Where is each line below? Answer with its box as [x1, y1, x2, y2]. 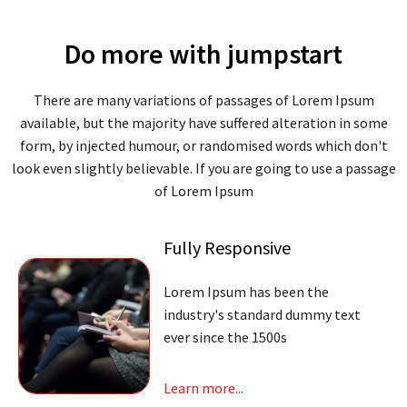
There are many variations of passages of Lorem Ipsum [33, 91, 374, 109]
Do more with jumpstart [65, 36, 342, 71]
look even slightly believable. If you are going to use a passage [11, 159, 396, 177]
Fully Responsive [163, 236, 291, 259]
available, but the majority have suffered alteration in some [19, 114, 388, 132]
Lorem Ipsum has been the [163, 283, 329, 301]
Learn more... [163, 379, 243, 397]
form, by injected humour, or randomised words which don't [19, 136, 388, 154]
